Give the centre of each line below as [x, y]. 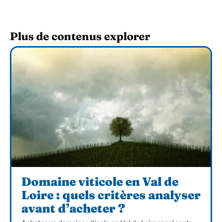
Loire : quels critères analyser [111, 195]
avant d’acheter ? [73, 209]
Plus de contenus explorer [80, 36]
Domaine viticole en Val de [100, 182]
